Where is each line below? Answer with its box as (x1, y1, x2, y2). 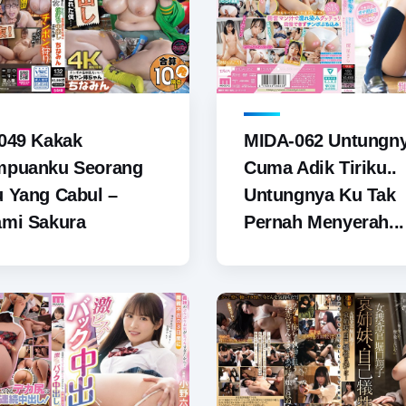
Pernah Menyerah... (244, 212, 404, 233)
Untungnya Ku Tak (244, 185, 396, 206)
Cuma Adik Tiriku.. (244, 158, 397, 179)
